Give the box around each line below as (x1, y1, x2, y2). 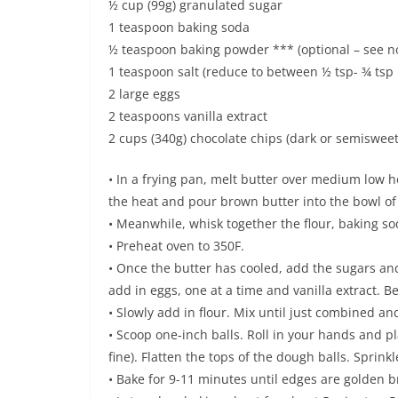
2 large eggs (108, 84, 180, 102)
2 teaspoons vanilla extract (108, 107, 267, 124)
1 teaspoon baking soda (108, 18, 250, 36)
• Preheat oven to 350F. (108, 236, 244, 254)
